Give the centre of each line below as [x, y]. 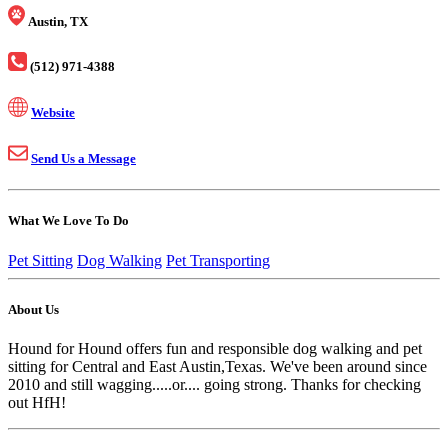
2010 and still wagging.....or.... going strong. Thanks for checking [214, 384]
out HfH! [37, 402]
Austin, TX [58, 21]
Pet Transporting [218, 260]
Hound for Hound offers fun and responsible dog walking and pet [215, 348]
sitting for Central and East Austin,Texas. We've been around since [217, 366]
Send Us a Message [83, 159]
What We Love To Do [68, 221]
